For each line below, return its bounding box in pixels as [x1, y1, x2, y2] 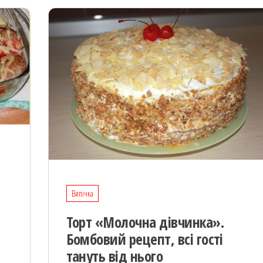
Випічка [71, 188, 93, 200]
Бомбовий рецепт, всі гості [66, 229, 223, 249]
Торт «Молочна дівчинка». [66, 212, 224, 232]
